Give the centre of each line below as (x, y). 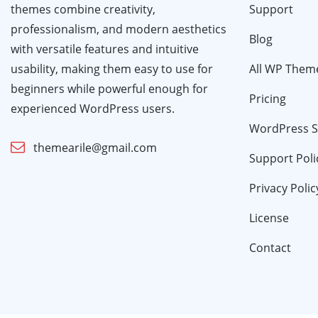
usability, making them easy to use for (112, 68)
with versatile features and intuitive (105, 49)
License (269, 218)
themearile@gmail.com (95, 147)
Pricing (268, 98)
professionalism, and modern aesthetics (119, 29)
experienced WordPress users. (93, 108)
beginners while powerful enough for (109, 88)
